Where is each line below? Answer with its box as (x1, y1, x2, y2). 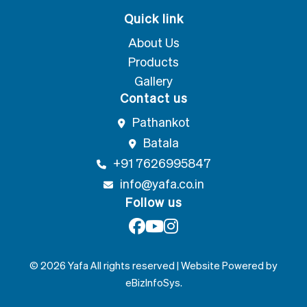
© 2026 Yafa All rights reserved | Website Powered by (29, 258, 278, 272)
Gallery (134, 72, 173, 88)
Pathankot (132, 113, 190, 130)
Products (128, 53, 179, 69)
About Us (127, 34, 180, 50)
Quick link (123, 10, 184, 26)
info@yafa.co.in (119, 175, 204, 191)
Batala (143, 134, 179, 150)
